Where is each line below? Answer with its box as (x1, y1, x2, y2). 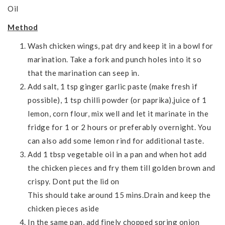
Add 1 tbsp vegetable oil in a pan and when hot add (28, 149, 206, 159)
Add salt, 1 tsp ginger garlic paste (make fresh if (28, 81, 197, 91)
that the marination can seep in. (28, 68, 139, 77)
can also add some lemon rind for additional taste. (28, 136, 204, 145)
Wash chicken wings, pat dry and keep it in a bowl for (28, 41, 213, 50)
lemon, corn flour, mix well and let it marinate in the (28, 108, 208, 118)
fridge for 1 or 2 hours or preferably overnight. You (28, 122, 211, 132)
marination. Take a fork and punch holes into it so (28, 54, 201, 64)
